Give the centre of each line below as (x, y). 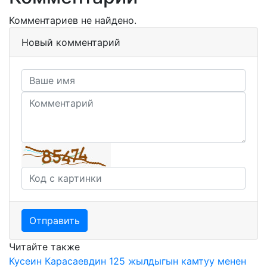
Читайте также (44, 247)
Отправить (55, 221)
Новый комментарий (71, 42)
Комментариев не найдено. (73, 20)
